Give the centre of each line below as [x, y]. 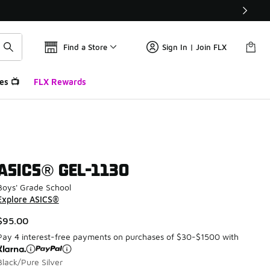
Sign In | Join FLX [194, 47]
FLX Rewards [60, 82]
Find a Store [85, 47]
